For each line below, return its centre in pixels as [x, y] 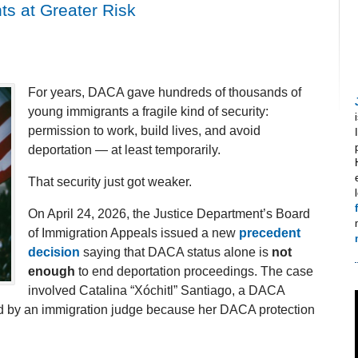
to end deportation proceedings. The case [194, 272]
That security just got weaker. [110, 182]
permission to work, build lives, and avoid [144, 131]
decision [54, 253]
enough [52, 272]
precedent [270, 233]
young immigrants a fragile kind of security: [148, 112]
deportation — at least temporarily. [124, 150]
